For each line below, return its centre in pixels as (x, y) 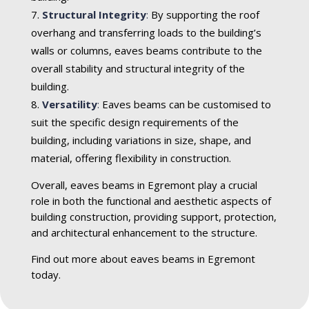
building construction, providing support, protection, (153, 217)
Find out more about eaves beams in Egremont (143, 259)
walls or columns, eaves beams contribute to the (146, 51)
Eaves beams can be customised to (185, 104)
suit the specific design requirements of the (134, 122)
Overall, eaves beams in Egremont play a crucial (144, 185)
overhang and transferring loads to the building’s (146, 33)
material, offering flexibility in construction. (131, 158)
